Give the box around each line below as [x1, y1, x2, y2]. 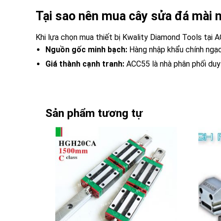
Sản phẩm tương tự [45, 106, 143, 120]
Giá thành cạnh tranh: [45, 59, 124, 69]
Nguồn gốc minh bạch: [45, 44, 127, 54]
